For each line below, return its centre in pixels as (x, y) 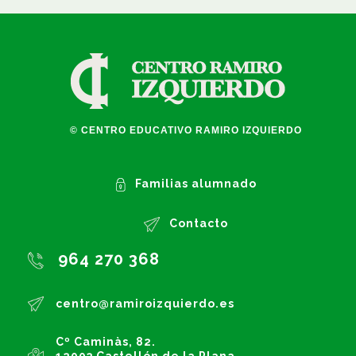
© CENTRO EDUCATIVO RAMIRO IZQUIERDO (186, 130)
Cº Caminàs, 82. (106, 342)
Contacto (199, 223)
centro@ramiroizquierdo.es (145, 304)
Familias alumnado (195, 184)
